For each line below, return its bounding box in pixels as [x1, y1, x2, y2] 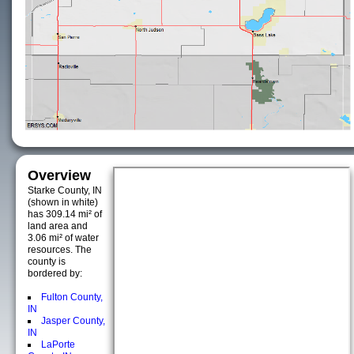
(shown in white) [28, 197, 98, 208]
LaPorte [41, 339, 75, 350]
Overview [28, 168, 91, 183]
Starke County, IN [28, 185, 102, 196]
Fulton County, [41, 292, 103, 303]
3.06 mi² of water [28, 232, 99, 243]
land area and [28, 220, 88, 232]
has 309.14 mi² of [28, 209, 102, 220]
